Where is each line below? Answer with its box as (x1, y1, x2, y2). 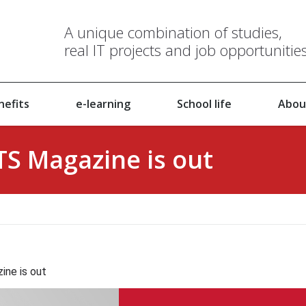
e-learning (75, 96, 130, 111)
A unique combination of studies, (64, 22, 282, 42)
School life (176, 96, 232, 111)
